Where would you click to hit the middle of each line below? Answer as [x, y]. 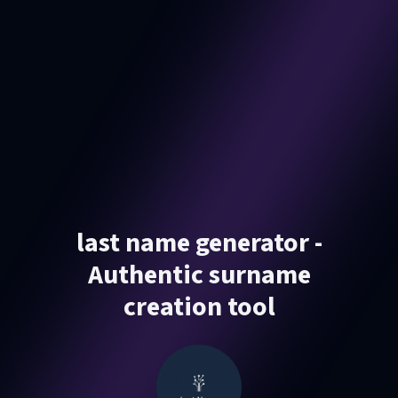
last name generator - [199, 243]
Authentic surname [199, 275]
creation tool [199, 307]
